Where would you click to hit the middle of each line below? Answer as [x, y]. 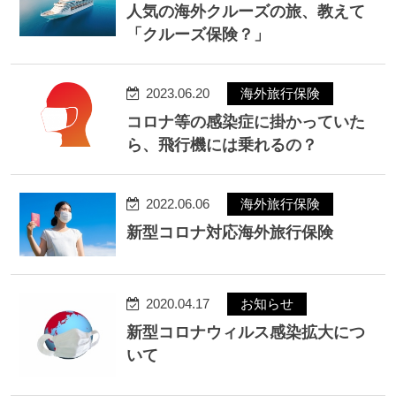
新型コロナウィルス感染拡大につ [245, 332]
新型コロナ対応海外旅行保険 [229, 232]
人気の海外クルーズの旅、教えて [245, 11]
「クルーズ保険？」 [198, 34]
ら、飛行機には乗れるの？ [221, 145]
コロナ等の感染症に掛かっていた [245, 122]
